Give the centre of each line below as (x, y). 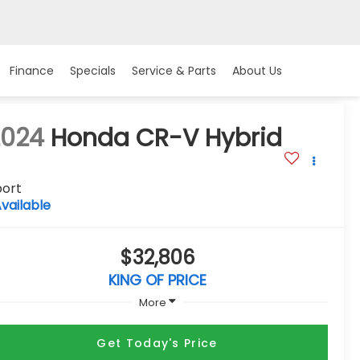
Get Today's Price (157, 343)
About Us (257, 71)
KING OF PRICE (157, 280)
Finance (32, 71)
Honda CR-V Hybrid (167, 139)
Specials (93, 71)
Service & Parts (174, 71)
